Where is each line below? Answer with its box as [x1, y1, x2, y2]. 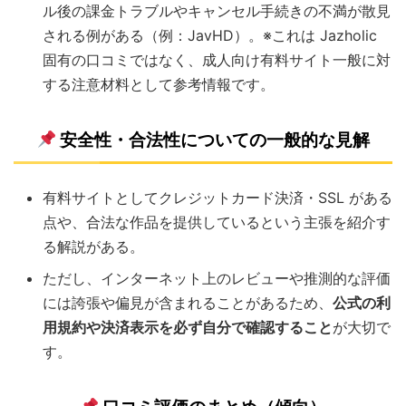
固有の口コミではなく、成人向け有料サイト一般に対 [43, 51, 391, 69]
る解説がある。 [43, 237, 144, 256]
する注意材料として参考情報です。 [43, 75, 275, 93]
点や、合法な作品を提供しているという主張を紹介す [43, 213, 391, 231]
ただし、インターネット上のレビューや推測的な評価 [43, 269, 391, 287]
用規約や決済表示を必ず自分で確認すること [43, 318, 333, 336]
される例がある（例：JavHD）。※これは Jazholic [43, 26, 377, 44]
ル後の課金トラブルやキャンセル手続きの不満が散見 [43, 2, 391, 20]
